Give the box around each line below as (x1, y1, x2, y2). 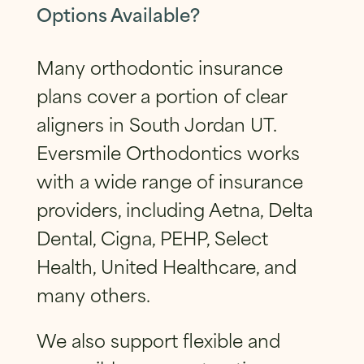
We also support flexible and (36, 325, 280, 354)
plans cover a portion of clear (36, 80, 287, 109)
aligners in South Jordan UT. (36, 108, 276, 137)
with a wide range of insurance (36, 165, 303, 194)
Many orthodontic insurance (36, 51, 283, 80)
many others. (36, 279, 150, 308)
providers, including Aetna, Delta (36, 193, 313, 223)
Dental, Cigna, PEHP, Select (36, 222, 268, 251)
